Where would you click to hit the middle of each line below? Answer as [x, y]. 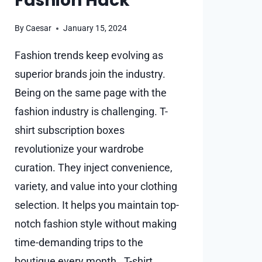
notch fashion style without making [96, 224]
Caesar [39, 29]
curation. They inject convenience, [94, 168]
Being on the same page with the [91, 93]
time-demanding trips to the [79, 243]
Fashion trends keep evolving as [89, 56]
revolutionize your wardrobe [79, 149]
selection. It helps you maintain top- [97, 205]
